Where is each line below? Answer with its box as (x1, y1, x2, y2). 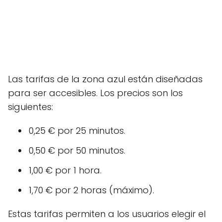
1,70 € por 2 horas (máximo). (29, 184, 154, 196)
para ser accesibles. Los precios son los (8, 87, 183, 99)
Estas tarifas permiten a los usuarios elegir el (8, 208, 206, 220)
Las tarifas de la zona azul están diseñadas (8, 73, 203, 85)
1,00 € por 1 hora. (29, 164, 102, 176)
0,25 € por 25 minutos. (29, 124, 125, 137)
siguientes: (8, 101, 53, 113)
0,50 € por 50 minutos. (29, 144, 125, 157)
